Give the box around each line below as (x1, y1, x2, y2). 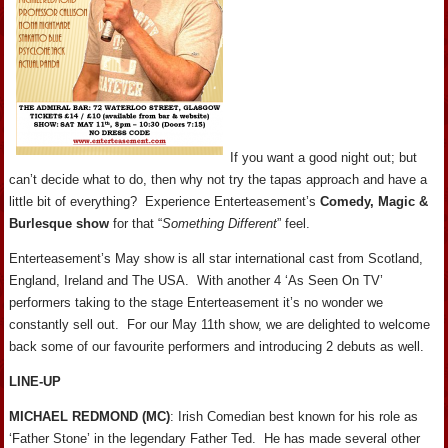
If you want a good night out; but (230, 149, 418, 165)
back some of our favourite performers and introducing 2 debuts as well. (9, 338, 425, 354)
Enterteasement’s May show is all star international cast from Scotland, (9, 250, 424, 266)
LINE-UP (9, 373, 62, 389)
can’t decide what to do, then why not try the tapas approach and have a (9, 171, 428, 187)
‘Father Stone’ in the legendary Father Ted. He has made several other (9, 430, 421, 446)
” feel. (277, 215, 311, 231)
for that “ (109, 215, 163, 231)
